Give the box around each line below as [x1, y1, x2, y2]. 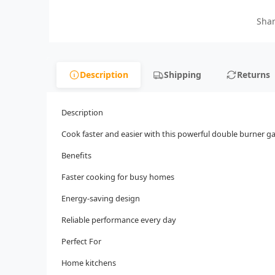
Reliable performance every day [61, 214, 176, 225]
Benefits [61, 149, 91, 161]
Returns [237, 69, 270, 81]
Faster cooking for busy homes [61, 171, 174, 182]
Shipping [164, 69, 201, 81]
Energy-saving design [61, 192, 140, 204]
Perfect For [61, 235, 101, 247]
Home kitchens [61, 257, 116, 268]
